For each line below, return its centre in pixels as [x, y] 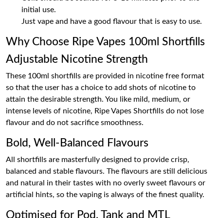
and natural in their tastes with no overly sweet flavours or [106, 183]
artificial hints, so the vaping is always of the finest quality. [105, 195]
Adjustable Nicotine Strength [77, 59]
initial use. [39, 10]
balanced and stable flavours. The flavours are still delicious [107, 171]
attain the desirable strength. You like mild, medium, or [98, 99]
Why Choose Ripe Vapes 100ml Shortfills [105, 42]
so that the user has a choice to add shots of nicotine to [101, 88]
